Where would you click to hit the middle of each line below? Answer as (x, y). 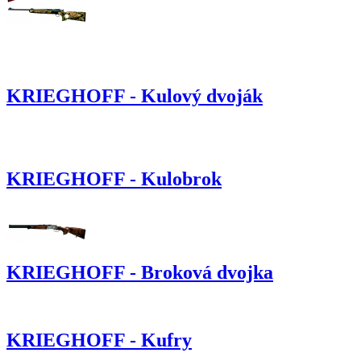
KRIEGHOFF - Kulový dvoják (135, 95)
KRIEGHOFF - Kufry (99, 340)
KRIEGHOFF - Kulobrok (114, 178)
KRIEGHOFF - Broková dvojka (140, 272)
